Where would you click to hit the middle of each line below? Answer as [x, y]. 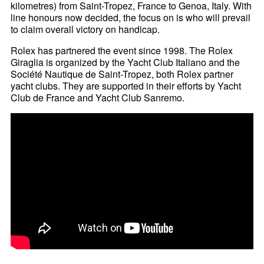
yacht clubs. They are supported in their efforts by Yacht [126, 86]
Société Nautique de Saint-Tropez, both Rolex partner [122, 74]
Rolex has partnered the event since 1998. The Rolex [122, 51]
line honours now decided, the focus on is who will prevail [131, 18]
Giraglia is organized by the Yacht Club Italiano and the [126, 62]
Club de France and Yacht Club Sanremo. [98, 98]
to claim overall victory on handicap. [85, 29]
